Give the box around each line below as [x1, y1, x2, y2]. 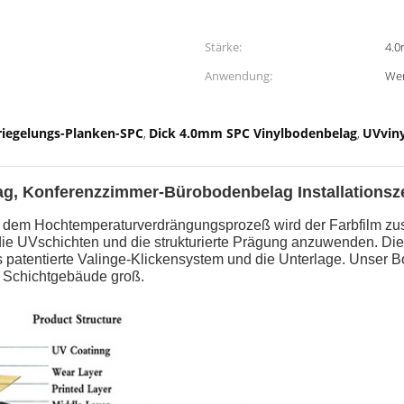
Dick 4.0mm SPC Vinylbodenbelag [149, 124, 357, 142]
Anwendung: [205, 68, 272, 84]
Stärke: [205, 39, 242, 55]
